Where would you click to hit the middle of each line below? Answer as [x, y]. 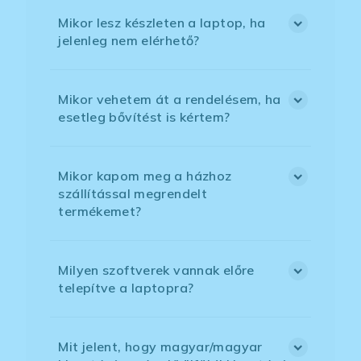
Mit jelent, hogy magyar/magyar [160, 347]
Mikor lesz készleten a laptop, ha [162, 23]
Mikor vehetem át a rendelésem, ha [170, 100]
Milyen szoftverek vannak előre [156, 270]
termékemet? [100, 212]
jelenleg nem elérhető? [129, 41]
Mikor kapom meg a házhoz [145, 176]
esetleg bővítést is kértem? [144, 117]
